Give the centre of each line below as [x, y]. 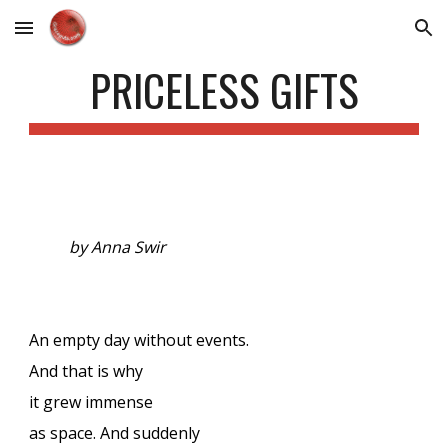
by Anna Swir [118, 247]
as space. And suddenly [115, 433]
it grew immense [91, 402]
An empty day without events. [139, 340]
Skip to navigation [369, 37]
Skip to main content [87, 37]
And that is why [86, 371]
